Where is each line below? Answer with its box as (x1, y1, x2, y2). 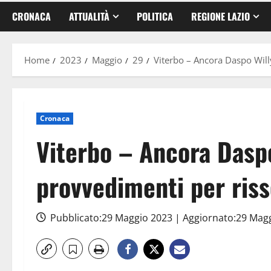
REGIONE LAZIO (191, 8, 250, 24)
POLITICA (137, 8, 173, 24)
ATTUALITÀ (69, 8, 109, 24)
